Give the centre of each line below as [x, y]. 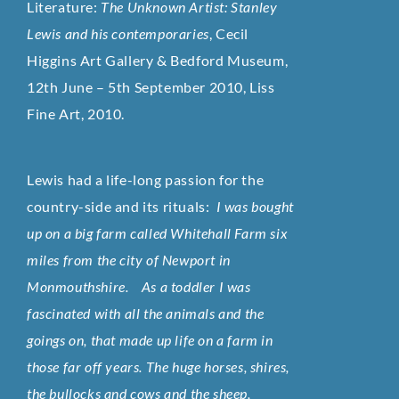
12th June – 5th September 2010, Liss [151, 86]
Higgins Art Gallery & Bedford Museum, [158, 60]
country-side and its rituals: [118, 206]
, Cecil [229, 33]
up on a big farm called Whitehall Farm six [158, 233]
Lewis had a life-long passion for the [146, 179]
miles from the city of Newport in [129, 260]
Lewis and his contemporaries [118, 33]
